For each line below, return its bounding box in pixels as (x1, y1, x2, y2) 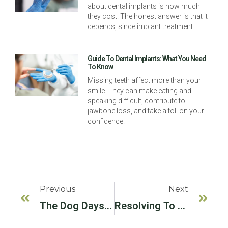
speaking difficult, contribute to (88, 97, 186, 105)
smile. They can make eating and (88, 87, 192, 95)
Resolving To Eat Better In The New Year (177, 199, 185, 212)
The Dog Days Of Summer (104, 199, 112, 212)
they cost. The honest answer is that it (88, 12, 208, 21)
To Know (88, 63, 113, 71)
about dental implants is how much (88, 2, 201, 11)
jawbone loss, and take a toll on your (88, 107, 205, 116)
